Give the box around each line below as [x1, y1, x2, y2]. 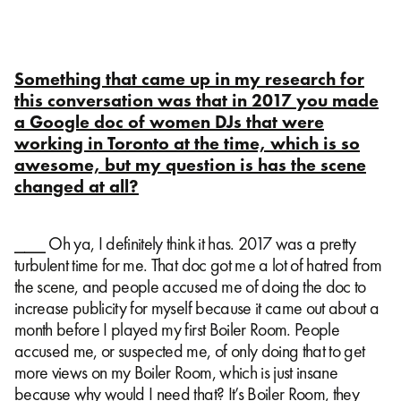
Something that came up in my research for [14, 66, 364, 90]
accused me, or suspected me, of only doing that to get [14, 338, 365, 363]
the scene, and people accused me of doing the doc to [14, 274, 366, 298]
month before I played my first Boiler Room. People [14, 317, 339, 341]
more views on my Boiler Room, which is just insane [14, 360, 337, 384]
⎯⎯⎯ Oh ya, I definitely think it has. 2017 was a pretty [14, 231, 356, 255]
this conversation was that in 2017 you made [14, 88, 379, 112]
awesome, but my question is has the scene [14, 152, 366, 176]
